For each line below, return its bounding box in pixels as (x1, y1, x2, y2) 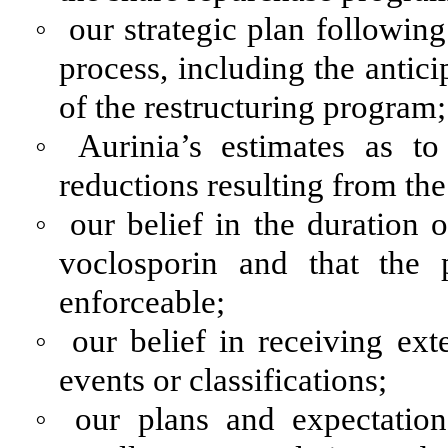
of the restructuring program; (59, 89, 446, 126)
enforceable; (59, 284, 225, 321)
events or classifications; (59, 362, 387, 399)
